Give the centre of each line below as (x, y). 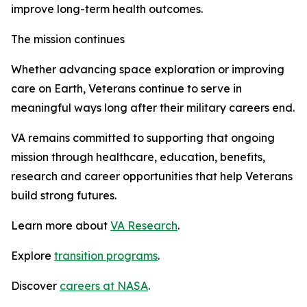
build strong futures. (64, 195)
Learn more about (61, 225)
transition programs (106, 256)
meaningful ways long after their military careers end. (153, 108)
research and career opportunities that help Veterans (152, 176)
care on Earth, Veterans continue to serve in (126, 88)
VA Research (144, 225)
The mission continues (68, 39)
